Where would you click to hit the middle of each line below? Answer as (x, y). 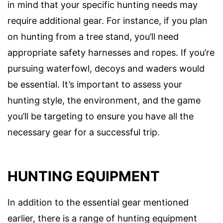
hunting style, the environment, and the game (104, 101)
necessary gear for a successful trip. (84, 132)
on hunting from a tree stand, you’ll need (93, 37)
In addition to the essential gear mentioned (98, 202)
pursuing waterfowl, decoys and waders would (106, 69)
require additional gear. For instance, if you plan (108, 21)
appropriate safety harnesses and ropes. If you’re (111, 53)
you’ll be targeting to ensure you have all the (101, 116)
